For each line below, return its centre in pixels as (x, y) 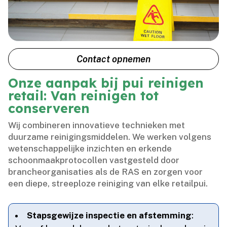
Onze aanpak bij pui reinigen (106, 83)
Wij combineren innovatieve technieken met (97, 125)
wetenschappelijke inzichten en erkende (90, 149)
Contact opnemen (113, 59)
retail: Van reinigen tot (84, 96)
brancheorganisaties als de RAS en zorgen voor (106, 172)
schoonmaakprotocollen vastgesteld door (94, 160)
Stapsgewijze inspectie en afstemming (109, 216)
